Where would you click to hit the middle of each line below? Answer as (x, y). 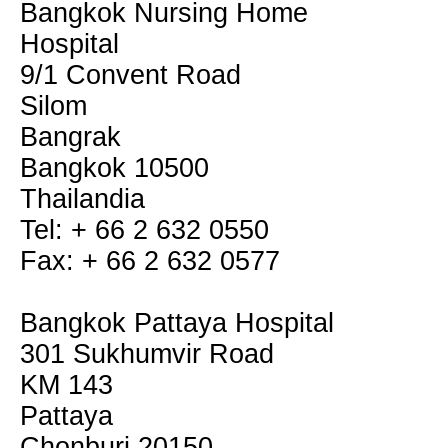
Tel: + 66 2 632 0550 (144, 230)
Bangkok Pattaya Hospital (177, 323)
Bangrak (70, 137)
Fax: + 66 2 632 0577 (150, 261)
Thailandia (82, 199)
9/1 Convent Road (130, 75)
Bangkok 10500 (114, 168)
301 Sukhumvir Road (147, 354)
